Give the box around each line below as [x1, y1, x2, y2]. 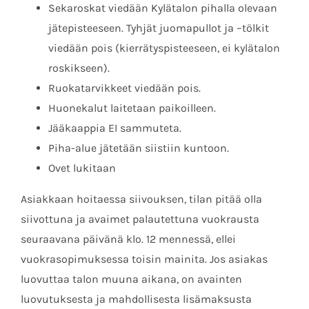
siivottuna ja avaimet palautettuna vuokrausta [21, 212, 259, 226]
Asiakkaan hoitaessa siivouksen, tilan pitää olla [21, 192, 262, 206]
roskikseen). [48, 61, 110, 74]
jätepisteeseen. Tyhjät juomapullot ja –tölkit [48, 21, 269, 34]
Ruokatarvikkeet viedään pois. [48, 81, 201, 94]
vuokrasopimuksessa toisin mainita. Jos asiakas [21, 252, 268, 266]
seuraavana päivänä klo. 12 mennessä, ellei [21, 232, 236, 246]
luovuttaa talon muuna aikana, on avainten [21, 272, 242, 286]
